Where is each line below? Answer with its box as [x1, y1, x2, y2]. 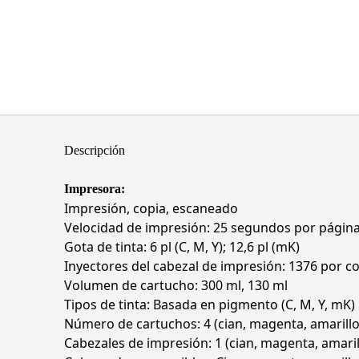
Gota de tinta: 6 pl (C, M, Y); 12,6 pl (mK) [64, 238, 300, 256]
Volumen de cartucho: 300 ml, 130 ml [64, 276, 288, 294]
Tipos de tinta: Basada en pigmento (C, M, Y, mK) [64, 296, 355, 313]
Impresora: [64, 182, 125, 196]
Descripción [64, 143, 125, 157]
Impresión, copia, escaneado [64, 200, 238, 217]
